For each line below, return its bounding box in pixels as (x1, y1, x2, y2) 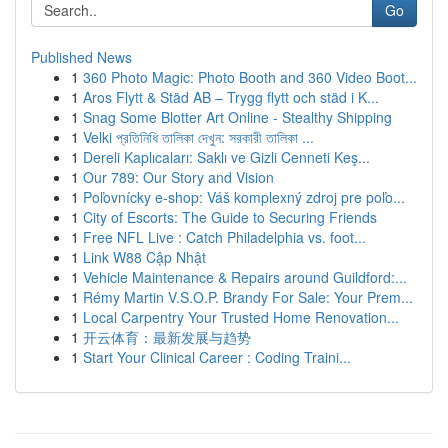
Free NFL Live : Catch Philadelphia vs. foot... (83, 227, 366, 247)
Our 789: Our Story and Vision (83, 167, 274, 187)
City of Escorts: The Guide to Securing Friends (83, 207, 377, 227)
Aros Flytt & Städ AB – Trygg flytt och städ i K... (83, 87, 379, 107)
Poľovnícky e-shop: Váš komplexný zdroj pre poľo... (83, 187, 405, 207)
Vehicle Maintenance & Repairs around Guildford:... (83, 267, 407, 287)
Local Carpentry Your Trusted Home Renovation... (83, 307, 399, 327)
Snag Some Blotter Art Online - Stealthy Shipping (83, 107, 392, 127)
